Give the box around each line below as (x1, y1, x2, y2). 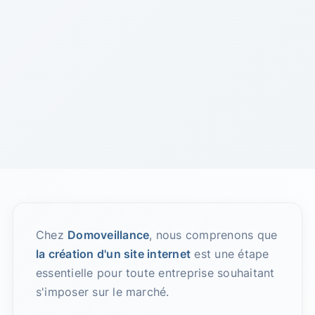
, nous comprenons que (149, 228, 278, 243)
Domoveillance (67, 228, 150, 243)
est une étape (191, 247, 269, 262)
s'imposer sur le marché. (35, 285, 169, 300)
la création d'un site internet (35, 247, 191, 262)
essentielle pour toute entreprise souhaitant (35, 266, 275, 281)
